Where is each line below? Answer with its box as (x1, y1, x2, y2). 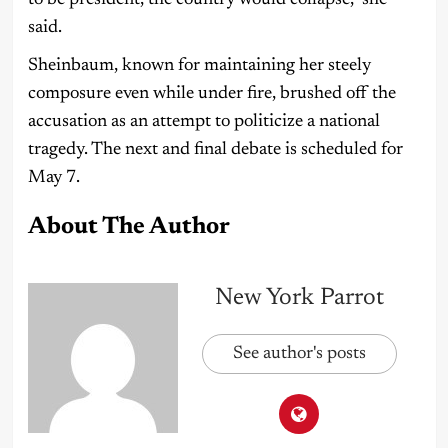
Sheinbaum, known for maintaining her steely (27, 57, 371, 76)
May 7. (27, 169, 80, 188)
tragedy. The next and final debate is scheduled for (27, 141, 403, 160)
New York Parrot (214, 286, 384, 311)
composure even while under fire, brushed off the (27, 85, 396, 104)
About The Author (27, 215, 230, 240)
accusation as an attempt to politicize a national (27, 113, 380, 132)
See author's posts (232, 345, 366, 364)
